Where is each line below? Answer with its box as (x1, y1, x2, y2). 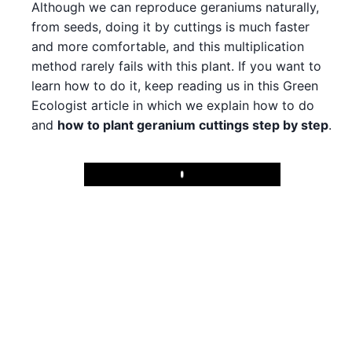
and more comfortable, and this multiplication (31, 38, 304, 54)
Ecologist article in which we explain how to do (31, 97, 314, 113)
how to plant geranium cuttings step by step (57, 117, 328, 133)
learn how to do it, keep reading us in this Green (31, 78, 318, 93)
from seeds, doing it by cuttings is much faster (31, 19, 310, 35)
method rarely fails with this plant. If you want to (31, 58, 321, 74)
